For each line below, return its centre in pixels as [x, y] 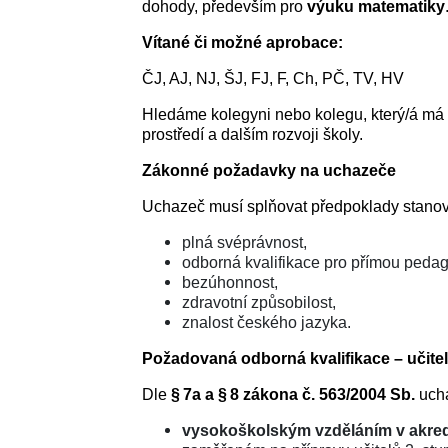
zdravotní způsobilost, [258, 302]
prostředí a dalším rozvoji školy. [252, 134]
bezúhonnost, [229, 282]
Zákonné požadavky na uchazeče [268, 170]
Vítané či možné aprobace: [242, 42]
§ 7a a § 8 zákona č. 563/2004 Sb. [292, 394]
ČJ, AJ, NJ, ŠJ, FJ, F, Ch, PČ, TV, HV [272, 78]
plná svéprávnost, [244, 242]
